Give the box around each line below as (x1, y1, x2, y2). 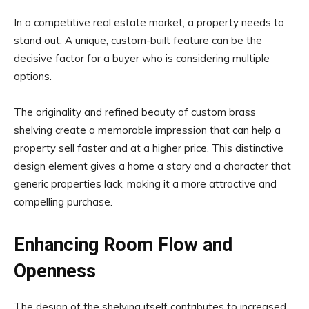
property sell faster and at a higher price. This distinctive (14, 141, 283, 154)
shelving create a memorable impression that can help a (14, 123, 281, 137)
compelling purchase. (14, 195, 112, 208)
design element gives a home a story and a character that (14, 159, 291, 172)
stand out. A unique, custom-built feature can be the (14, 33, 262, 47)
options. (14, 69, 54, 83)
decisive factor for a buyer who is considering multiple (14, 51, 270, 65)
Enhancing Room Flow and (14, 233, 232, 256)
